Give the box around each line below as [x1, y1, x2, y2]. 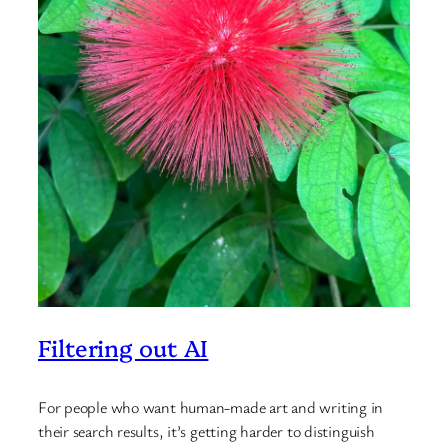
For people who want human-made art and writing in [38, 396, 384, 419]
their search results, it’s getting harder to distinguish [38, 420, 375, 443]
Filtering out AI [38, 330, 209, 363]
